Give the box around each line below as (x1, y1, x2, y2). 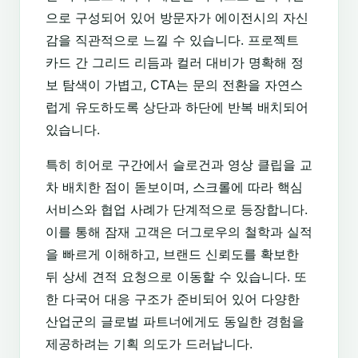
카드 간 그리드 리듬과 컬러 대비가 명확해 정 (46, 54, 304, 71)
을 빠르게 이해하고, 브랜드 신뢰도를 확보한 (46, 246, 299, 263)
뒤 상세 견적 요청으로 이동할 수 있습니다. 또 (46, 268, 307, 285)
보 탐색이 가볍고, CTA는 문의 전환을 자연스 (46, 77, 303, 93)
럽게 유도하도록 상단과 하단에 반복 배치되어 (46, 99, 308, 116)
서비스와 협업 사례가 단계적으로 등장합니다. (46, 201, 308, 218)
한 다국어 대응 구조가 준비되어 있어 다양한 (46, 291, 300, 308)
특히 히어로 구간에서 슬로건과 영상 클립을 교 (46, 157, 312, 173)
